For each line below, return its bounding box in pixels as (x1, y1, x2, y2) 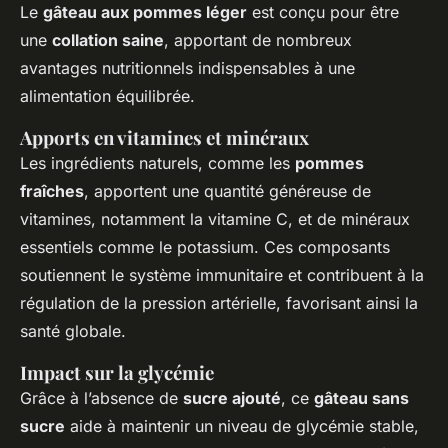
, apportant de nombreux (164, 30, 352, 51)
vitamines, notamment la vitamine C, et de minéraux (20, 209, 410, 230)
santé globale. (20, 321, 126, 342)
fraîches (20, 181, 84, 202)
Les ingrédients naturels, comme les (20, 153, 295, 174)
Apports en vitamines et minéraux (20, 125, 309, 151)
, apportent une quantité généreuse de (84, 181, 371, 202)
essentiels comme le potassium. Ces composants (20, 237, 390, 258)
